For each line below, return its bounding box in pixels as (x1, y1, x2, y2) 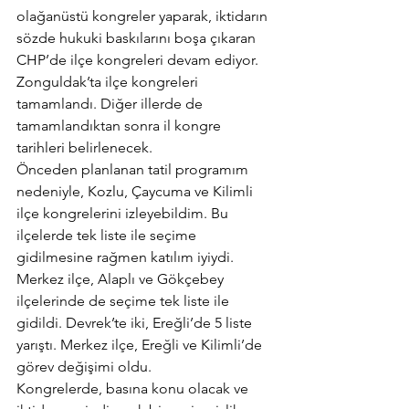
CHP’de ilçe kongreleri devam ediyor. (16, 51, 258, 68)
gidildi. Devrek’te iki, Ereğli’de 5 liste (16, 314, 256, 331)
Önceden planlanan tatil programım (16, 161, 252, 178)
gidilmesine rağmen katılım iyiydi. (16, 248, 234, 266)
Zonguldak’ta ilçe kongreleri (16, 73, 202, 90)
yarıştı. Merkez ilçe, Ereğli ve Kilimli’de (16, 336, 266, 353)
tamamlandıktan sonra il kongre (16, 117, 225, 134)
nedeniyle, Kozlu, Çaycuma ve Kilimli (16, 183, 257, 200)
